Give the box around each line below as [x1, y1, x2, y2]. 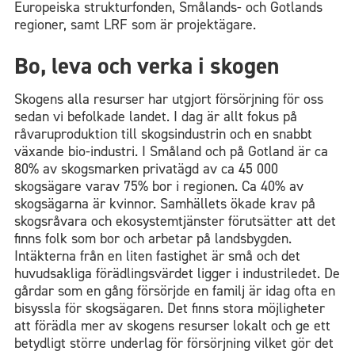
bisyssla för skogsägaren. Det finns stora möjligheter [14, 298, 325, 318]
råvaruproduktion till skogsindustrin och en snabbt [14, 124, 312, 143]
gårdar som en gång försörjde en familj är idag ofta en [14, 281, 335, 300]
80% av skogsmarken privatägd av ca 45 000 [14, 158, 278, 178]
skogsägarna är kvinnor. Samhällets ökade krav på [14, 193, 315, 213]
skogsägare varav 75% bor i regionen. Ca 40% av [14, 176, 303, 196]
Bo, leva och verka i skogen [14, 50, 279, 82]
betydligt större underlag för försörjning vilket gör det [14, 333, 334, 353]
